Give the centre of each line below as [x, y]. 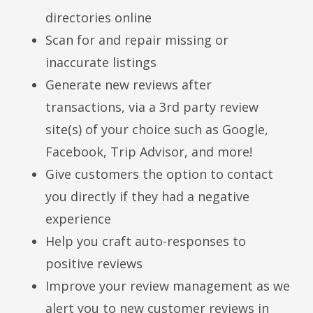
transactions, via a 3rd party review [152, 107]
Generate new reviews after [129, 85]
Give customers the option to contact [159, 174]
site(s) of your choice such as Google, [157, 130]
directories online [99, 18]
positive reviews [94, 264]
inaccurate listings [101, 63]
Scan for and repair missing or [137, 40]
